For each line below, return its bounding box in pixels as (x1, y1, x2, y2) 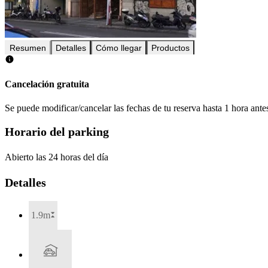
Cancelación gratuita (5, 79, 89, 90)
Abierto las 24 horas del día (5, 151, 108, 162)
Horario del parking (5, 125, 109, 139)
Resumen (10, 43, 46, 53)
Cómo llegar (96, 43, 142, 53)
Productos (151, 43, 190, 53)
